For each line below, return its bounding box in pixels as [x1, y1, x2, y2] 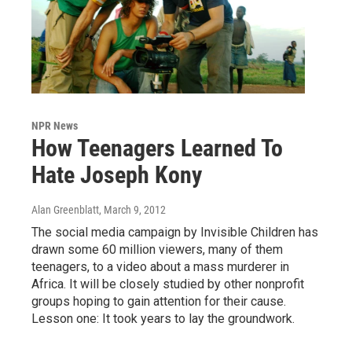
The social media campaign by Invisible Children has [31, 224, 318, 240]
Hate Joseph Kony [31, 160, 202, 189]
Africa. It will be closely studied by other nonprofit [31, 276, 304, 291]
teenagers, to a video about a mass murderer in [31, 258, 289, 274]
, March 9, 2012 [99, 203, 166, 216]
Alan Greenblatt [31, 203, 99, 216]
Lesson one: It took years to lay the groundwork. [31, 310, 295, 326]
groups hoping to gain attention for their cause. [31, 293, 286, 309]
